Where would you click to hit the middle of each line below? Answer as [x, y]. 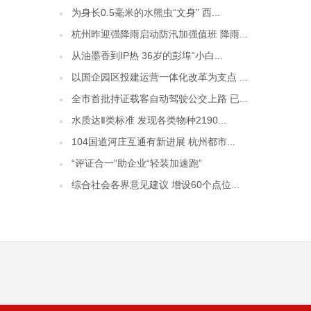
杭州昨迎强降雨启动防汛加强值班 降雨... [160, 34]
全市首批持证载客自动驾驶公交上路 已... [160, 99]
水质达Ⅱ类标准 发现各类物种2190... [149, 120]
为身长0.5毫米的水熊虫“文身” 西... [146, 12]
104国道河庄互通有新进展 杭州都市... [153, 142]
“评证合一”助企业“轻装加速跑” [137, 163]
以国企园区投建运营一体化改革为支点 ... [160, 77]
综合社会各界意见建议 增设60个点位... [155, 185]
